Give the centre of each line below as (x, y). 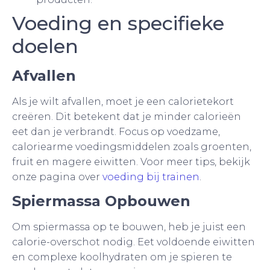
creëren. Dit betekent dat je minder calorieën (127, 116)
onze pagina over (56, 177)
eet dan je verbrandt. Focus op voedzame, (116, 131)
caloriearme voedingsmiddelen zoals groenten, (132, 146)
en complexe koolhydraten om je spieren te (122, 257)
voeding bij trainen (150, 177)
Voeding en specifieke (118, 23)
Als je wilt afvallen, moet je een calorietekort (123, 101)
